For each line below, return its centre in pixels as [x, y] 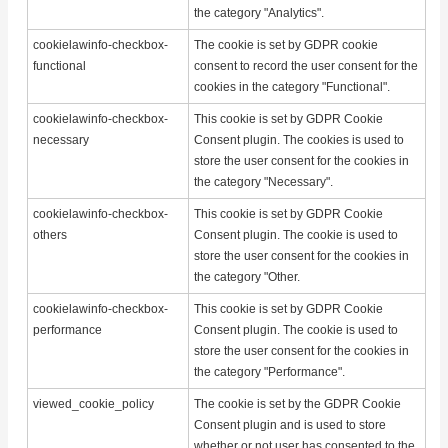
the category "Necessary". [264, 181]
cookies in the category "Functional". [292, 86]
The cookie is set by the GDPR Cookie [298, 403]
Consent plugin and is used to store [290, 424]
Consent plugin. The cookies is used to [299, 139]
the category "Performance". [270, 371]
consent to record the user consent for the [306, 65]
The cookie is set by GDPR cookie [286, 44]
